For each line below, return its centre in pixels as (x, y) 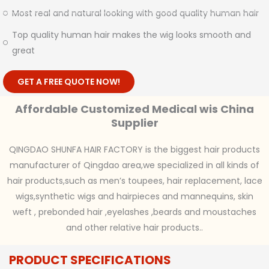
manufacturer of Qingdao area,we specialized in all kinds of (134, 165)
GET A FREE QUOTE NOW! (69, 81)
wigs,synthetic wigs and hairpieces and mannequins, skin (134, 196)
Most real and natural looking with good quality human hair (135, 13)
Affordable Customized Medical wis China (134, 109)
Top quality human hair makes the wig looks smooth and (131, 35)
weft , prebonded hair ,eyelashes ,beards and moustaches (134, 212)
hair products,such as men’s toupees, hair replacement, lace (134, 180)
